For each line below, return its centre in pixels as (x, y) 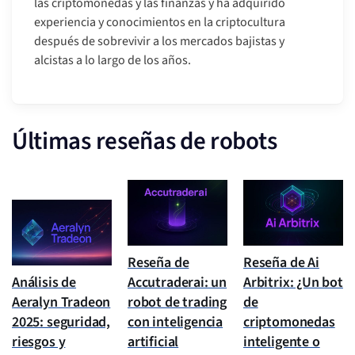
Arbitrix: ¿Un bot (293, 283)
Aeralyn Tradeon (61, 303)
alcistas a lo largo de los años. (113, 61)
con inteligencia (176, 323)
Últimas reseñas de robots (145, 141)
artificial (153, 342)
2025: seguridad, (61, 323)
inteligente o (282, 342)
